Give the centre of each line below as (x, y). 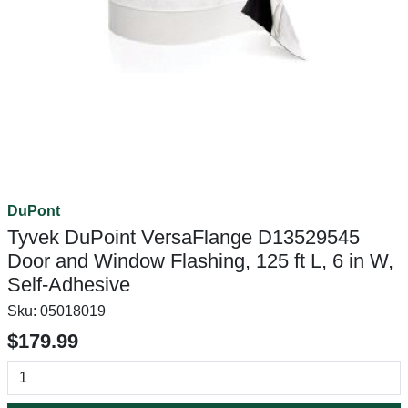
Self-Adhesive (69, 285)
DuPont (34, 211)
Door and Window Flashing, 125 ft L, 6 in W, (200, 261)
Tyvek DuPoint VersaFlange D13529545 (184, 237)
